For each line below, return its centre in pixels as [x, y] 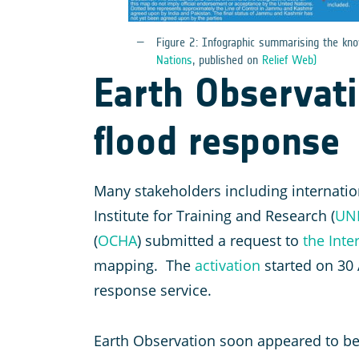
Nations [174, 60]
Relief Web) [289, 60]
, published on [227, 60]
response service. [153, 290]
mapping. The [144, 266]
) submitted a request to [220, 241]
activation [228, 266]
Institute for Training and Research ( [214, 216]
